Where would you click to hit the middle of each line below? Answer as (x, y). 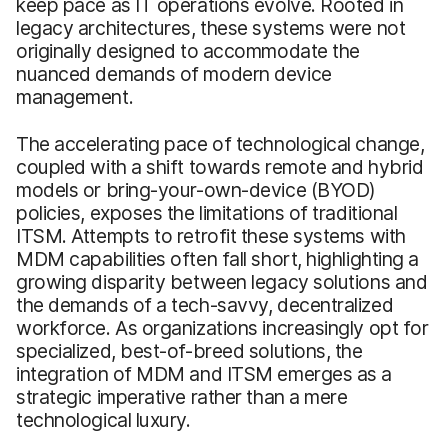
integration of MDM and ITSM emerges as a (204, 373)
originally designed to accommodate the (188, 50)
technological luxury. (103, 419)
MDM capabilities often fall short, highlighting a (218, 258)
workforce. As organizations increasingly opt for (222, 327)
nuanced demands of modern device (174, 73)
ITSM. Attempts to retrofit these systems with (211, 235)
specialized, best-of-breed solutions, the (189, 350)
